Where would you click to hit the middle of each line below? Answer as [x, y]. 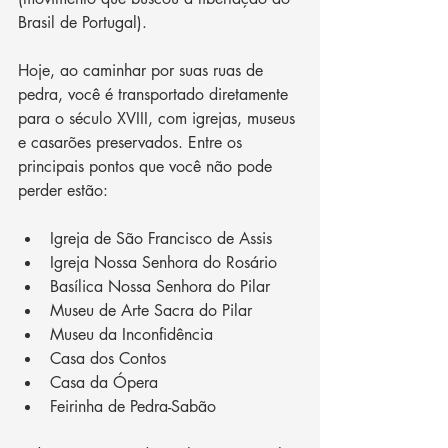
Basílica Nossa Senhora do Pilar [160, 287]
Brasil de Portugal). [82, 23]
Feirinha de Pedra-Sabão [133, 407]
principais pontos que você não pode [147, 167]
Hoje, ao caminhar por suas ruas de [143, 71]
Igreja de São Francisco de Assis [161, 239]
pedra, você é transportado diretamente [155, 95]
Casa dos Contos [108, 359]
